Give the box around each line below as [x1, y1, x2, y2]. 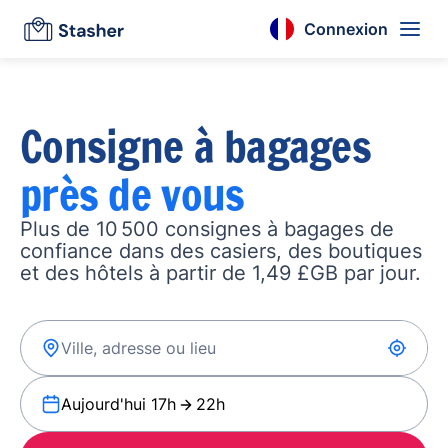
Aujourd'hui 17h [61, 394, 176, 414]
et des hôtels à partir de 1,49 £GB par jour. [20, 261, 421, 285]
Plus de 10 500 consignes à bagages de [20, 217, 394, 241]
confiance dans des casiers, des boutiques [20, 239, 422, 263]
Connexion [304, 18, 388, 39]
